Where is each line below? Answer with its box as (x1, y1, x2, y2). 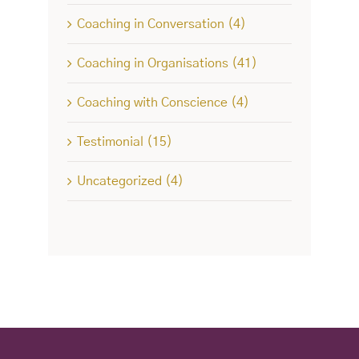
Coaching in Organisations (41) (76, 56, 257, 70)
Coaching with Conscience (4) (76, 95, 249, 109)
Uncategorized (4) (76, 174, 184, 188)
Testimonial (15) (76, 135, 172, 148)
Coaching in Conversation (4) (76, 17, 246, 30)
